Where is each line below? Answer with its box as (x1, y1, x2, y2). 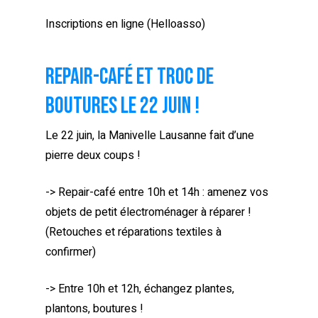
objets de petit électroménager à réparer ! (45, 203, 251, 221)
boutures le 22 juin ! (45, 92, 199, 120)
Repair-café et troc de (45, 62, 214, 91)
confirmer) (45, 243, 96, 261)
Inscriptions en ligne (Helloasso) (45, 15, 205, 33)
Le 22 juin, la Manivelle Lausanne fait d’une (45, 126, 254, 144)
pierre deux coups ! (45, 146, 141, 164)
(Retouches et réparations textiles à (45, 223, 221, 241)
